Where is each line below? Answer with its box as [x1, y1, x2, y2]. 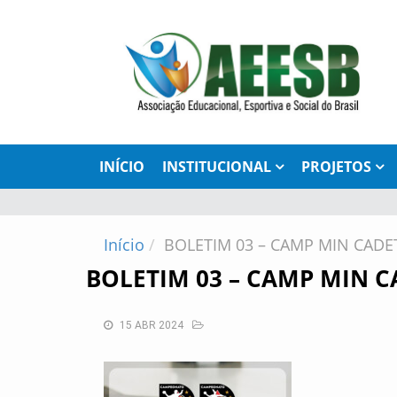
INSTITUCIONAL [162, 157, 271, 177]
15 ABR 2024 [120, 319, 183, 332]
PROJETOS [301, 157, 371, 177]
